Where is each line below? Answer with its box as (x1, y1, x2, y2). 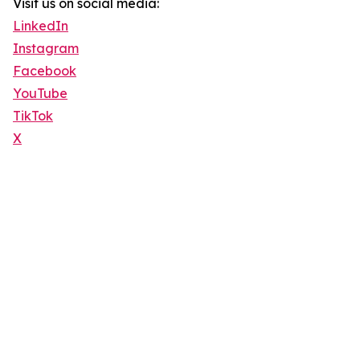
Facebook (13, 63, 76, 80)
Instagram (13, 40, 79, 57)
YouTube (13, 85, 67, 102)
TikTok (13, 108, 53, 125)
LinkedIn (13, 18, 68, 35)
